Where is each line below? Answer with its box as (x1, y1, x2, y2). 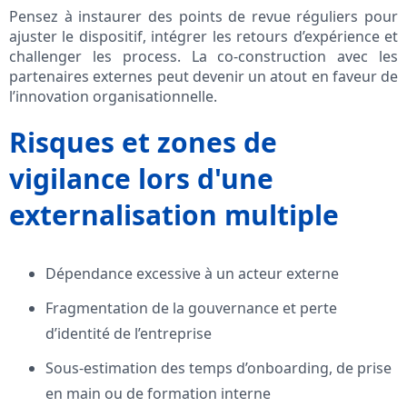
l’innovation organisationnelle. (9, 86, 217, 107)
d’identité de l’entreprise (45, 323, 212, 344)
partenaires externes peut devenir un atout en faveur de (9, 66, 398, 87)
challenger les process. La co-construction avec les (9, 46, 398, 67)
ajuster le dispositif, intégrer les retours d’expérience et (9, 26, 398, 47)
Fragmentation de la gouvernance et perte (45, 298, 337, 319)
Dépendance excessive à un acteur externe (45, 263, 339, 284)
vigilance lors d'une (9, 160, 273, 198)
